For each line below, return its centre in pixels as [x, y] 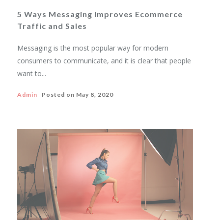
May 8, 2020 [95, 95]
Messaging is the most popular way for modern [93, 48]
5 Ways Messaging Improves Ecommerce [100, 14]
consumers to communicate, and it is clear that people [104, 61]
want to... [32, 73]
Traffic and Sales [52, 26]
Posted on [57, 95]
